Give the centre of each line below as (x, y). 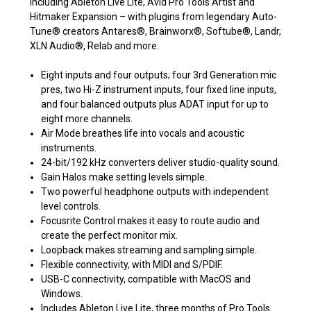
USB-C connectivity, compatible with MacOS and (146, 279)
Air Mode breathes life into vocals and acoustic (143, 133)
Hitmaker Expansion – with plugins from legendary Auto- (153, 16)
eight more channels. (87, 118)
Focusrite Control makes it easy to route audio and (151, 220)
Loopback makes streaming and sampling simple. (149, 250)
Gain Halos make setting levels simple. (124, 177)
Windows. (62, 293)
